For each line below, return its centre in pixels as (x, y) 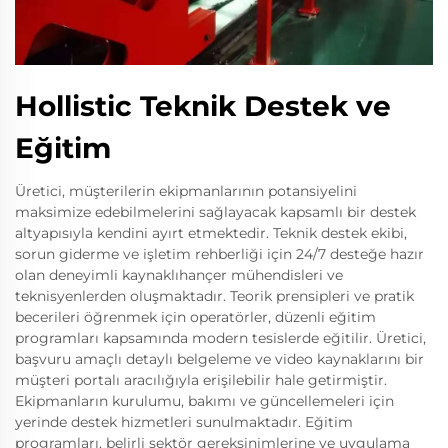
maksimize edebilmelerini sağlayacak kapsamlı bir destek (215, 212)
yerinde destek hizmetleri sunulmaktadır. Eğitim (184, 422)
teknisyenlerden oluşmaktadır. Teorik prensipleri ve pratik (214, 296)
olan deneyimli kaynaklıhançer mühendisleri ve (179, 275)
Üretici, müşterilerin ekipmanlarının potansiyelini (186, 191)
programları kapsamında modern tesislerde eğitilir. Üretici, (220, 338)
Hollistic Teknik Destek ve (203, 106)
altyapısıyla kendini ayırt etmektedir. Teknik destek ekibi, (211, 233)
